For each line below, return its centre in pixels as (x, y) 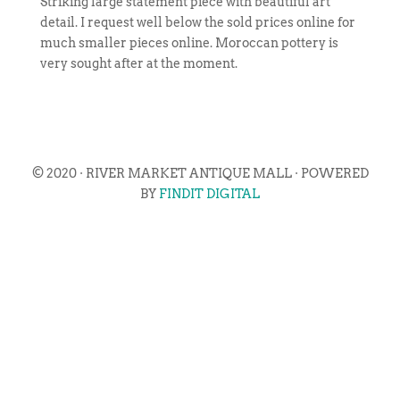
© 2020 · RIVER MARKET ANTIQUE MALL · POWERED (200, 173)
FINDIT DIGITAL (209, 194)
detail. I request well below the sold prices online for (197, 22)
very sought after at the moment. (138, 63)
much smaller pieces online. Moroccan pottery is (189, 43)
